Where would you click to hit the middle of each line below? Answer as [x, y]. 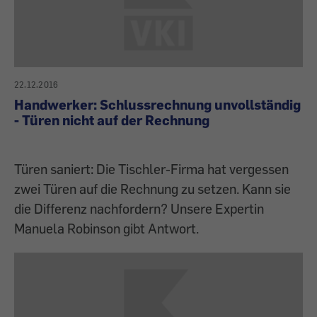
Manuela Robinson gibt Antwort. [106, 229]
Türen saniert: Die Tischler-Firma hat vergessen [151, 169]
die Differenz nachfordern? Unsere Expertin [139, 209]
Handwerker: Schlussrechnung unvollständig [157, 105]
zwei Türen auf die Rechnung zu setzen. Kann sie [152, 189]
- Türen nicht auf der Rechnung [112, 120]
